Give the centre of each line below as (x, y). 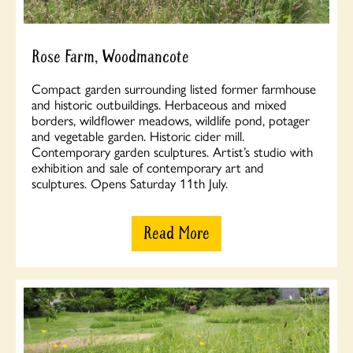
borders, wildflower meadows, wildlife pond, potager (171, 119)
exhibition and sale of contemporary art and (148, 167)
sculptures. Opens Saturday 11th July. (130, 182)
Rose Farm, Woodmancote (110, 56)
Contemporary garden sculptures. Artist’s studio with (172, 151)
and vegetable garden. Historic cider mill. (138, 135)
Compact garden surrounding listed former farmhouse (174, 88)
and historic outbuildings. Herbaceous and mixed (159, 104)
